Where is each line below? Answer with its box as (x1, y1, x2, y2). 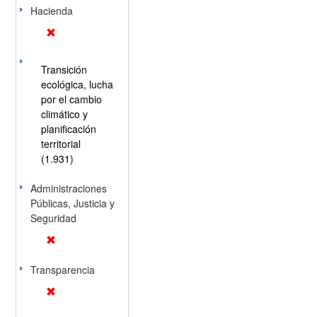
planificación (40, 122, 96, 136)
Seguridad (30, 211, 76, 225)
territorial (40, 137, 81, 151)
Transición (40, 62, 87, 76)
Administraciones (30, 181, 107, 195)
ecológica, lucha (40, 77, 113, 91)
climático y (40, 107, 88, 121)
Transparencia (30, 263, 95, 277)
